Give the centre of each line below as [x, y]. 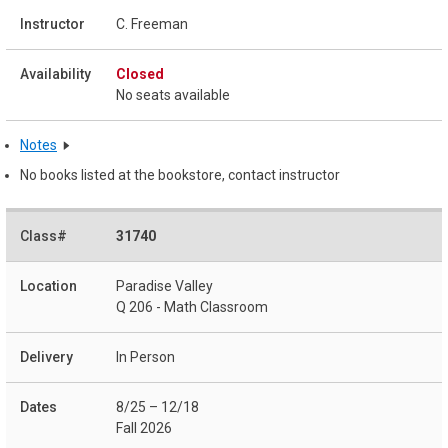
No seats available [173, 94]
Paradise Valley [164, 286]
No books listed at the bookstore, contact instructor [180, 174]
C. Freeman [152, 23]
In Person [145, 357]
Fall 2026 [144, 428]
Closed [140, 73]
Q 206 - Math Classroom [192, 307]
